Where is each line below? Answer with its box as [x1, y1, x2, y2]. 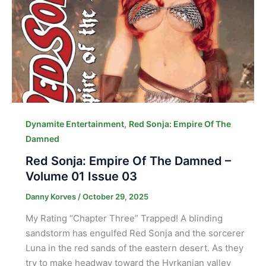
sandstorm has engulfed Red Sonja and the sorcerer [25, 227, 245, 239]
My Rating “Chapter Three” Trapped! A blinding [25, 213, 223, 224]
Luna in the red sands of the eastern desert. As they [25, 242, 243, 254]
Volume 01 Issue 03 [25, 169, 137, 183]
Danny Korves [25, 191, 78, 201]
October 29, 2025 [82, 191, 148, 201]
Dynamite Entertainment [25, 118, 124, 129]
